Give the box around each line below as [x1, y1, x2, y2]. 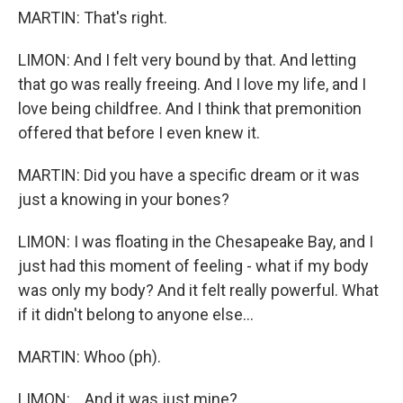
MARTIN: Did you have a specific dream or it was [18, 166, 360, 184]
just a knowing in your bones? [18, 190, 229, 209]
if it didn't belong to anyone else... [18, 305, 254, 324]
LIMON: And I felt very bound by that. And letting [18, 50, 356, 69]
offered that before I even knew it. [18, 123, 260, 142]
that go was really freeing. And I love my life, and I [18, 75, 366, 94]
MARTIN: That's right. [18, 8, 167, 27]
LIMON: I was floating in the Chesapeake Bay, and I [18, 232, 373, 251]
